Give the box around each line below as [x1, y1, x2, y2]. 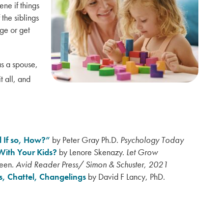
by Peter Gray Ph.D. [50, 134, 120, 145]
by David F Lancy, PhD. [86, 171, 165, 182]
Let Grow [126, 146, 158, 158]
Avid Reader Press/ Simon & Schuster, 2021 [16, 159, 168, 170]
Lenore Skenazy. [69, 146, 124, 158]
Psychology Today [120, 134, 184, 145]
